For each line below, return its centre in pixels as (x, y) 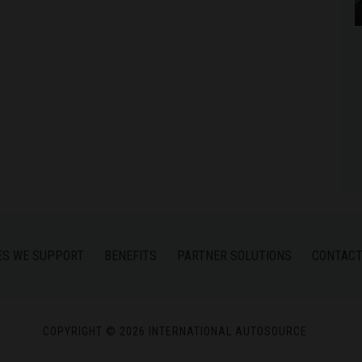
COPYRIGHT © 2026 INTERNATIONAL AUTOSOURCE (175, 332)
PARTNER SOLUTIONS (234, 256)
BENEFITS (130, 256)
